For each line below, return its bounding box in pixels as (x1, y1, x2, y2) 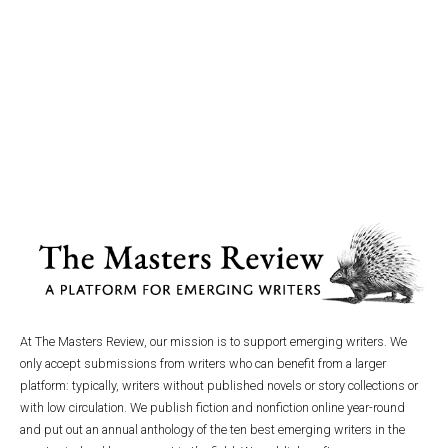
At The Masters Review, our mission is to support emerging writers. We (20, 334, 407, 350)
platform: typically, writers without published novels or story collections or (20, 378, 418, 394)
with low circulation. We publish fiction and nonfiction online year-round (20, 400, 405, 416)
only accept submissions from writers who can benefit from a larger (20, 356, 386, 372)
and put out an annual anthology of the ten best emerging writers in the (20, 422, 405, 438)
